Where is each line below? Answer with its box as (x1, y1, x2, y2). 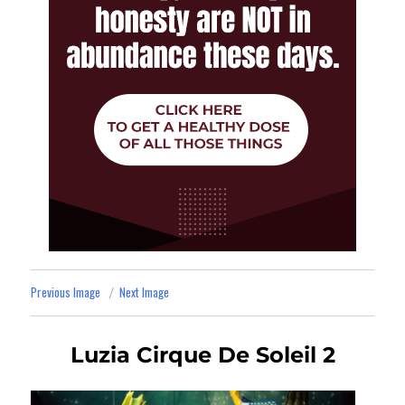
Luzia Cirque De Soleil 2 (70, 342, 335, 369)
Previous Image (31, 283, 101, 302)
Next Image (119, 283, 170, 302)
